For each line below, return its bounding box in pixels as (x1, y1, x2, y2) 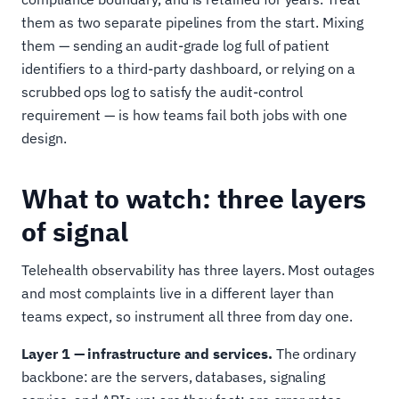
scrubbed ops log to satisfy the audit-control (21, 82, 304, 101)
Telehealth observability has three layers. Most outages (21, 260, 375, 279)
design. (21, 128, 67, 147)
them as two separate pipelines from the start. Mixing (21, 12, 363, 31)
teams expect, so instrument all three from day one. (21, 306, 353, 325)
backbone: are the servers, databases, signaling (21, 367, 326, 386)
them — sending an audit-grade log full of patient (21, 36, 330, 54)
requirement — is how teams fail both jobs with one (21, 105, 348, 124)
